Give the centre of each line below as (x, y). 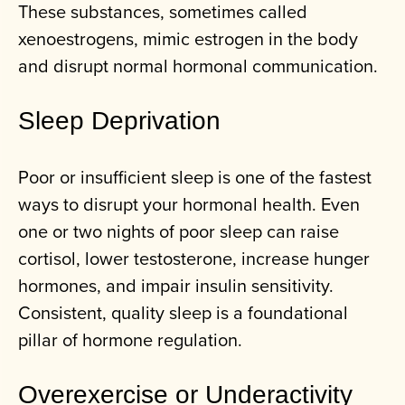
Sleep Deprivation (119, 121)
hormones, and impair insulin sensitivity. (176, 286)
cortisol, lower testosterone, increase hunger (194, 259)
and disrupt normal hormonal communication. (198, 66)
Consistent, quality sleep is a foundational (183, 313)
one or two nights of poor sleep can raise (179, 231)
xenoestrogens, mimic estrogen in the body (188, 39)
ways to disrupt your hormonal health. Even (189, 204)
